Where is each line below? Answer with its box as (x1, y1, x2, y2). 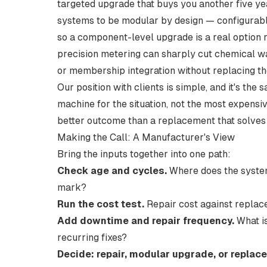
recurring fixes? (57, 232, 127, 243)
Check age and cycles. (57, 165, 167, 176)
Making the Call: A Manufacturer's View (57, 132, 235, 143)
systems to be (57, 15, 122, 26)
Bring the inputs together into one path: (57, 148, 231, 160)
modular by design (122, 15, 203, 26)
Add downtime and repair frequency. (57, 215, 234, 226)
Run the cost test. (57, 198, 144, 210)
